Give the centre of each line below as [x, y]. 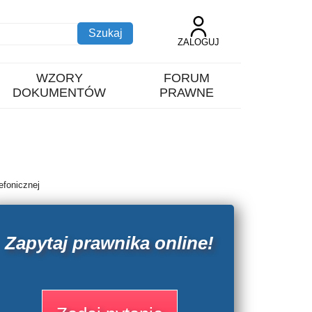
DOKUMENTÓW [60, 93]
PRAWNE [186, 93]
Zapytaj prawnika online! [110, 243]
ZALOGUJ [198, 42]
